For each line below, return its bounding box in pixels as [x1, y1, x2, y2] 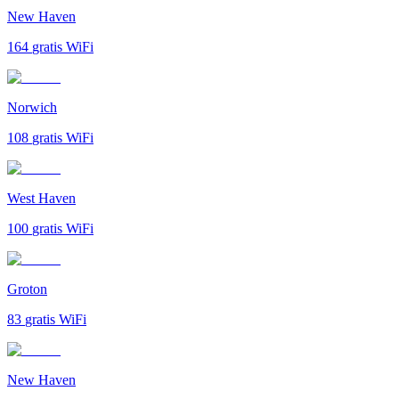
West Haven [7, 190, 76, 206]
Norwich [7, 99, 57, 115]
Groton [7, 281, 47, 297]
